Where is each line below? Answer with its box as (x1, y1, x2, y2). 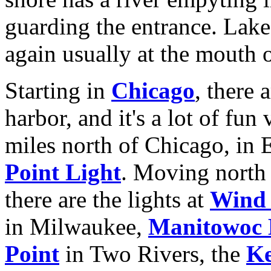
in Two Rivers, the (59, 241, 246, 267)
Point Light (5, 159, 121, 185)
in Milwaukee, (5, 214, 148, 240)
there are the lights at (5, 186, 210, 212)
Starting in (5, 77, 111, 103)
